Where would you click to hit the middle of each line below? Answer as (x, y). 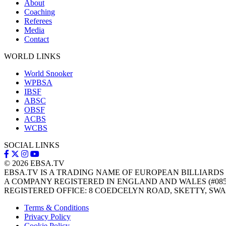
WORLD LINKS (32, 56)
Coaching (40, 12)
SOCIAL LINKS (32, 145)
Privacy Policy (47, 216)
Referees (38, 21)
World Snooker (48, 73)
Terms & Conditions (56, 207)
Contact (37, 39)
